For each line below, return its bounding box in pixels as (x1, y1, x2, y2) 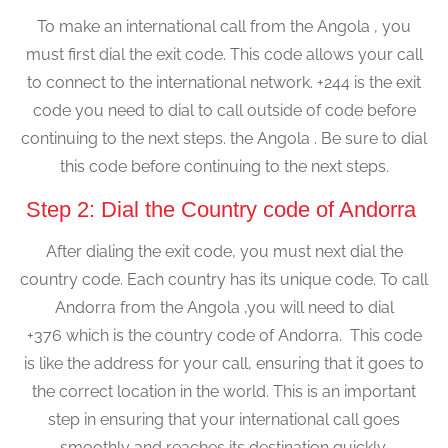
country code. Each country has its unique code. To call (20, 269, 428, 289)
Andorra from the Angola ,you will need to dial (54, 297, 394, 317)
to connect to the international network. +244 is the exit (27, 73, 421, 93)
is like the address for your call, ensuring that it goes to (24, 353, 424, 373)
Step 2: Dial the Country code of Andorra (26, 196, 422, 222)
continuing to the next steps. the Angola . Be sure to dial (21, 129, 427, 149)
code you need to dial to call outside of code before (32, 101, 416, 121)
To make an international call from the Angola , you (37, 17, 411, 37)
